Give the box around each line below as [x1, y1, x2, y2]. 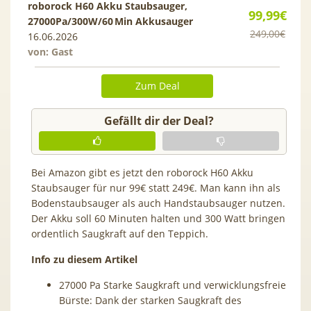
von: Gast [28, 44, 73, 58]
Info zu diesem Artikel [31, 252, 137, 266]
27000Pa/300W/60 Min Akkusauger [28, 14, 193, 28]
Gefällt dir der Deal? [104, 112, 214, 128]
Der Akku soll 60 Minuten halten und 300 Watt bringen [31, 211, 285, 225]
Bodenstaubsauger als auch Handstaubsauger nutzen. [31, 196, 285, 210]
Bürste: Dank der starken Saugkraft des [59, 293, 242, 307]
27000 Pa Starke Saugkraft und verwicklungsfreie [59, 278, 286, 292]
